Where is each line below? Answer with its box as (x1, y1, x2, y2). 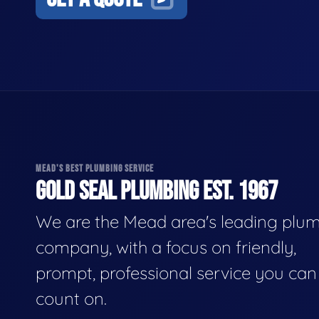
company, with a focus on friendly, (36, 236, 296, 258)
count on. (36, 288, 107, 310)
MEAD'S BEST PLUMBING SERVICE (36, 162, 154, 174)
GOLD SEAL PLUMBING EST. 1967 (36, 177, 278, 208)
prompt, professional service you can (36, 262, 317, 284)
